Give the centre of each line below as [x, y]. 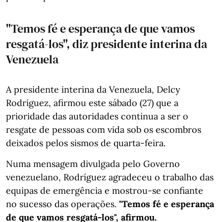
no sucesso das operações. [62, 204]
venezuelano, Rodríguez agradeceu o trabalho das [110, 177]
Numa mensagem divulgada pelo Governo [93, 164]
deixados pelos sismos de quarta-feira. [86, 143]
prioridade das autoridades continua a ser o [97, 116]
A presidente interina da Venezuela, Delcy [93, 89]
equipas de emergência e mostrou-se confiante [105, 190]
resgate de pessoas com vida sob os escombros [104, 129]
